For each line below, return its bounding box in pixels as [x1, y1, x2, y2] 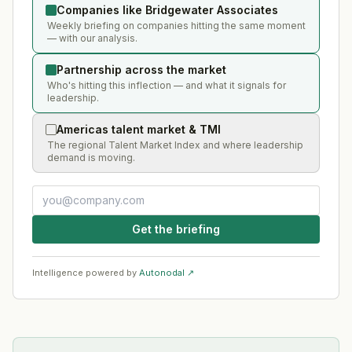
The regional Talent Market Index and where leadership [47, 138, 303, 151]
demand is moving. [47, 151, 135, 163]
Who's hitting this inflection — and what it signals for [47, 79, 286, 91]
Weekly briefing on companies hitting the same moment [47, 19, 306, 31]
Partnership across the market [57, 62, 226, 76]
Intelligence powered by [32, 266, 137, 278]
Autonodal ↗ [139, 266, 194, 278]
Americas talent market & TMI [57, 122, 221, 136]
